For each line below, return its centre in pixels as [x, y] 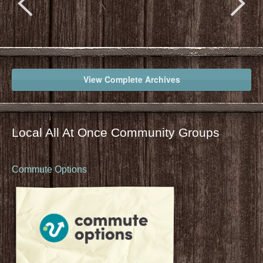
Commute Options [49, 170]
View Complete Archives [131, 80]
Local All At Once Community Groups [116, 133]
